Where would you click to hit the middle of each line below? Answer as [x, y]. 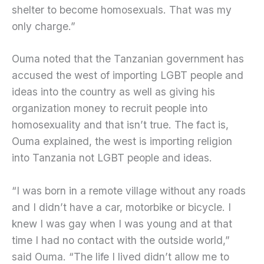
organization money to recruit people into [110, 108]
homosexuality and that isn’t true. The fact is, [120, 125]
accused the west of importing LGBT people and [128, 75]
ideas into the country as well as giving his [113, 92]
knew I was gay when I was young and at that [122, 224]
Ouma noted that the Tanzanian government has [128, 59]
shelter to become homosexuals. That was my [122, 9]
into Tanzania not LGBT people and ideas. [112, 158]
